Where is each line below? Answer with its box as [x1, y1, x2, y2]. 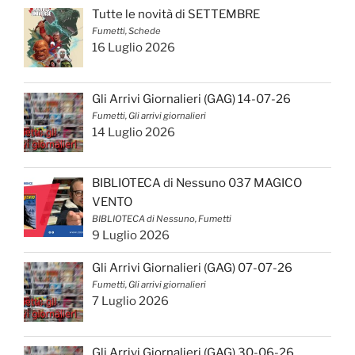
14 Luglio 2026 [92, 124, 176, 139]
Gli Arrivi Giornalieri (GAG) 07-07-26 [92, 261, 293, 276]
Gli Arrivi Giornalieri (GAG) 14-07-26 [92, 91, 292, 106]
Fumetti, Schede [92, 25, 162, 36]
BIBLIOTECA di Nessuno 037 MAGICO [92, 176, 303, 191]
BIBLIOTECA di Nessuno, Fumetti [92, 213, 232, 225]
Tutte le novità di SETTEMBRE [92, 6, 261, 21]
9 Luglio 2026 [92, 228, 170, 243]
